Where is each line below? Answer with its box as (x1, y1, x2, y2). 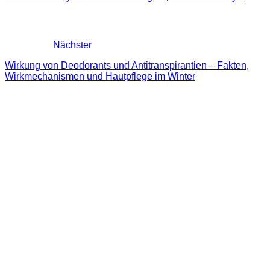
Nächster (53, 40, 92, 51)
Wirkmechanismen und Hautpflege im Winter (5, 71, 195, 82)
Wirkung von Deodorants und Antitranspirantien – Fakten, (5, 60, 249, 71)
